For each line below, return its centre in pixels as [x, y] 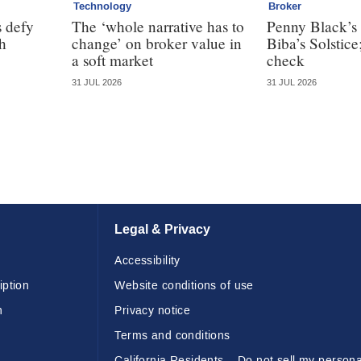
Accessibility [147, 261]
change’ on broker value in [157, 43]
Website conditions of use [184, 286]
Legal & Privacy [163, 230]
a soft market [113, 60]
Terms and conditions [172, 336]
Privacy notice [153, 311]
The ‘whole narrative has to [158, 26]
